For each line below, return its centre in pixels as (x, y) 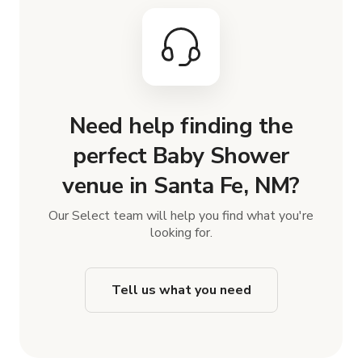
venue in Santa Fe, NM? (181, 185)
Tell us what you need (181, 290)
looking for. (181, 232)
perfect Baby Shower (181, 156)
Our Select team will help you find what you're (181, 215)
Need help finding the (181, 126)
